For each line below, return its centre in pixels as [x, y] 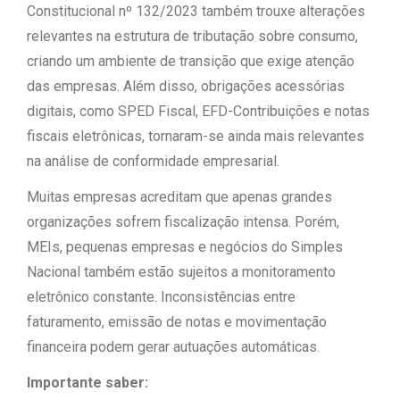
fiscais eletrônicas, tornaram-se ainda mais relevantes [196, 136]
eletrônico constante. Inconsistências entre [161, 297]
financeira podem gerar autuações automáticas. [173, 347]
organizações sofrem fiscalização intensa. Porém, [183, 222]
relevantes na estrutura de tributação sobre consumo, [192, 36]
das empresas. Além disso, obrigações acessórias [186, 86]
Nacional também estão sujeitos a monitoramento [181, 272]
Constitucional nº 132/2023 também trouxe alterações [196, 11]
